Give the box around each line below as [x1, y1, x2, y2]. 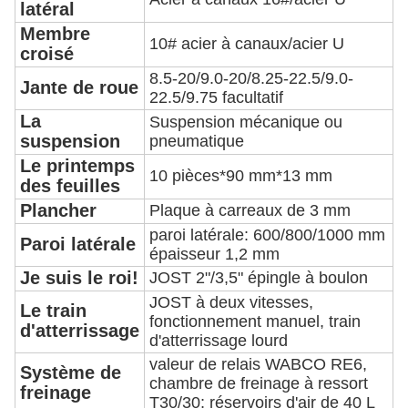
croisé [20, 43, 74, 64]
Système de [20, 362, 121, 382]
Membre [20, 23, 90, 44]
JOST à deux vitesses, [149, 292, 313, 311]
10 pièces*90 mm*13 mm [149, 166, 332, 185]
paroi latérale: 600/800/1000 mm [149, 225, 385, 244]
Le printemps [20, 155, 135, 176]
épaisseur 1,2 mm [149, 244, 280, 263]
